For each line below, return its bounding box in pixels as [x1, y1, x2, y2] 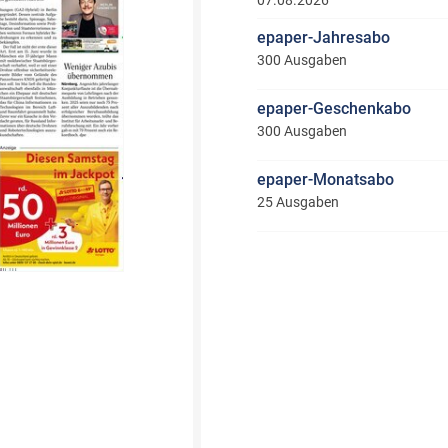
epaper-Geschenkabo [256, 99, 411, 118]
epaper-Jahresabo [256, 28, 390, 47]
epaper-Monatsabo [256, 170, 394, 189]
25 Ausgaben [256, 194, 339, 210]
